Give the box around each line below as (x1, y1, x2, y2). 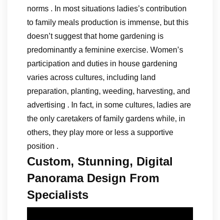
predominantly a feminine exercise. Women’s (27, 46, 183, 54)
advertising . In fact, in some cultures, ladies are (27, 101, 191, 109)
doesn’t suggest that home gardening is (27, 32, 164, 40)
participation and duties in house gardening (27, 59, 177, 68)
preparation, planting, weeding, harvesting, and (27, 87, 190, 95)
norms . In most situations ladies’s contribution (27, 4, 187, 13)
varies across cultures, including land (27, 73, 156, 82)
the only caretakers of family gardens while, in (27, 114, 185, 123)
